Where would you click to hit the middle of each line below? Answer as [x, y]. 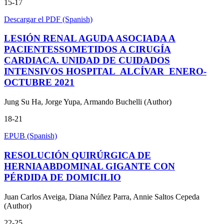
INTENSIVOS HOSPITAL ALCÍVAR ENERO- [105, 71]
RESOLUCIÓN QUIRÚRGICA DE [77, 155]
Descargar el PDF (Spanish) [48, 19]
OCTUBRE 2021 [39, 82]
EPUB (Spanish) [30, 136]
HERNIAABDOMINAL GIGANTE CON [89, 166]
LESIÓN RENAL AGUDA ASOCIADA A [90, 38]
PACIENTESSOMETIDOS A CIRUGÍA [87, 49]
